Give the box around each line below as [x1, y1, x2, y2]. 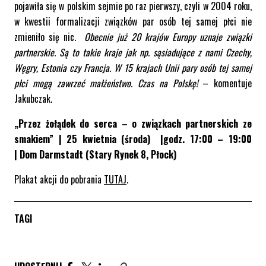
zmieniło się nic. [14, 30, 80, 45]
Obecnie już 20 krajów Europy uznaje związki [80, 30, 252, 45]
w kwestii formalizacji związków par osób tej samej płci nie [14, 14, 252, 29]
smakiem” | [14, 132, 67, 147]
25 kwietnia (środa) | [66, 132, 164, 147]
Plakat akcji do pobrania [14, 172, 104, 187]
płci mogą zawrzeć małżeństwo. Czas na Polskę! [14, 76, 198, 91]
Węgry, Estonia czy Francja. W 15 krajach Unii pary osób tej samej [14, 61, 252, 75]
